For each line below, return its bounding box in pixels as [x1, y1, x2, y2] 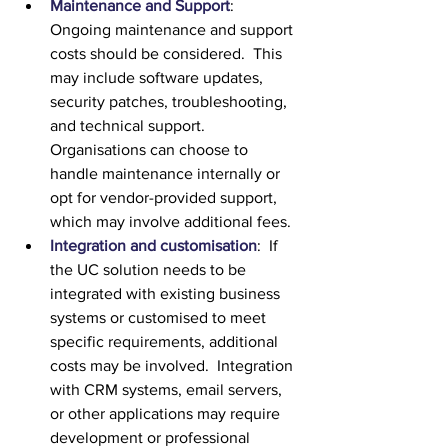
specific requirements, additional [50, 333, 282, 351]
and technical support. [50, 117, 213, 135]
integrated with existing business [50, 285, 284, 303]
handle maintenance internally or [50, 165, 284, 183]
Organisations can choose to [50, 141, 252, 159]
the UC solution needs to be [50, 261, 250, 279]
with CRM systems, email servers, [50, 381, 286, 399]
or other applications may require [50, 405, 284, 423]
